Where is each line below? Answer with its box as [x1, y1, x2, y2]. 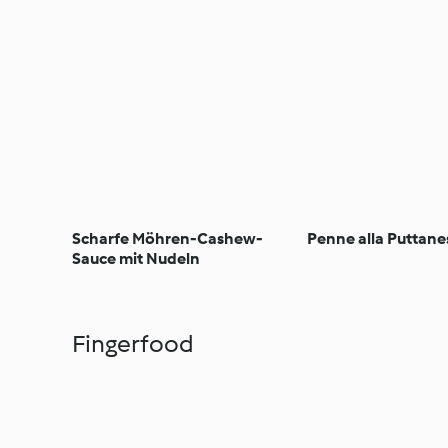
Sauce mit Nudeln [72, 248, 200, 268]
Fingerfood [72, 328, 194, 358]
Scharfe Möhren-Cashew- [72, 228, 263, 248]
